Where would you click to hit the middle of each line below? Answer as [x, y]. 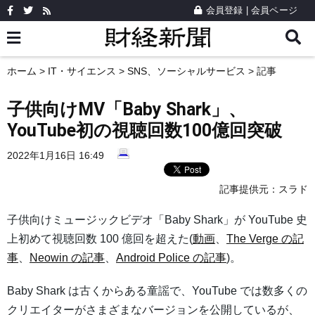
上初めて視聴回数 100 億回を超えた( [100, 239]
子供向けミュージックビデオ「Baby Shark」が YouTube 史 [157, 220]
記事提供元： [249, 189]
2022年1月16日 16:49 [56, 155]
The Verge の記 [265, 239]
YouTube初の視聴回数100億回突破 [144, 130]
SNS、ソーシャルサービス [186, 71]
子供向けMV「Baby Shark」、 [127, 109]
